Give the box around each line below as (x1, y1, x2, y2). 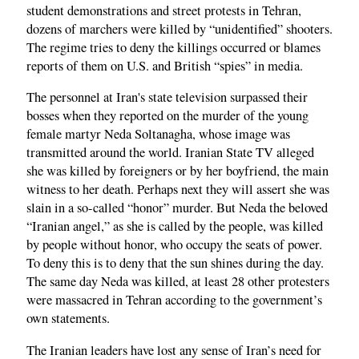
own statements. (26, 309, 110, 328)
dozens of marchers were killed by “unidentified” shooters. (26, 19, 333, 38)
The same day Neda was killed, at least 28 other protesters (26, 272, 329, 291)
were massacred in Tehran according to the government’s (26, 291, 322, 309)
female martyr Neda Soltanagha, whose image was (26, 125, 290, 143)
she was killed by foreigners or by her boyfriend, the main (26, 162, 329, 180)
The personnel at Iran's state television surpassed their (26, 88, 308, 107)
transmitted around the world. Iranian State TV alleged (26, 143, 314, 162)
